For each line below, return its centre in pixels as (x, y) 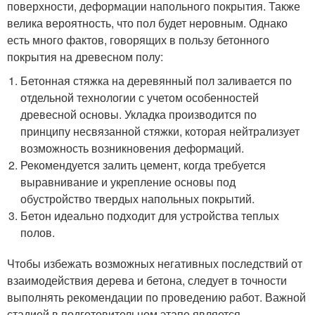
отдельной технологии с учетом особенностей (140, 97)
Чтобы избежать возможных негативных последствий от (155, 263)
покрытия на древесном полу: (85, 56)
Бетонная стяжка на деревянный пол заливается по (156, 80)
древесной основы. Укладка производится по (139, 114)
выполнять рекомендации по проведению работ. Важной (156, 297)
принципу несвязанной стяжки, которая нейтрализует (160, 131)
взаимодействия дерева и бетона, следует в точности (147, 280)
